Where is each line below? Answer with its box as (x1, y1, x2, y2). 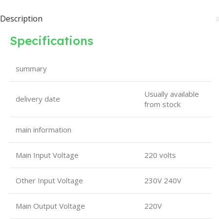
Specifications (10, 33, 93, 48)
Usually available (144, 89, 199, 99)
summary (16, 64, 47, 73)
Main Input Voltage (16, 150, 79, 160)
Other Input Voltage (16, 175, 83, 185)
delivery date (16, 94, 60, 104)
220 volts (144, 150, 176, 160)
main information (16, 125, 71, 134)
